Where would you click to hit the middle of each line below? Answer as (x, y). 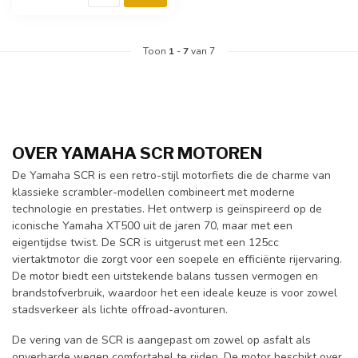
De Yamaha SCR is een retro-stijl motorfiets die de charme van (171, 176)
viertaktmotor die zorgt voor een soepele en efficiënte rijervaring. (177, 260)
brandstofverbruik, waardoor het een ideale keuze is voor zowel (175, 293)
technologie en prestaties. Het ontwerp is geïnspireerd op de (167, 209)
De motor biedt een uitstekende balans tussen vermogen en (165, 276)
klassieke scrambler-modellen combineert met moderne (153, 193)
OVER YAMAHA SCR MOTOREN (137, 153)
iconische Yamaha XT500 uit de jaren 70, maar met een (152, 226)
